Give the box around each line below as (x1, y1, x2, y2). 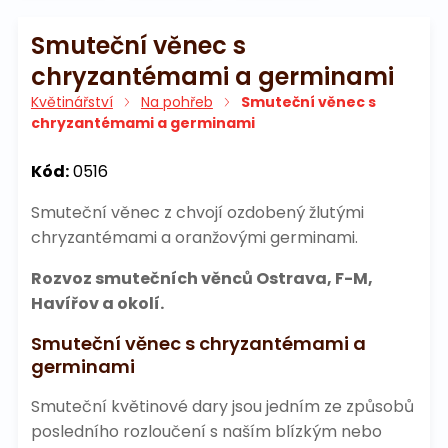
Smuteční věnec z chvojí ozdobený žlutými (30, 201, 364, 225)
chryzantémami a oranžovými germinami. (30, 226, 358, 250)
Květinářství (30, 92, 113, 113)
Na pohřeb (140, 92, 213, 113)
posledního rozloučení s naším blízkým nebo (30, 420, 382, 444)
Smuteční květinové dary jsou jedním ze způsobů (30, 395, 414, 419)
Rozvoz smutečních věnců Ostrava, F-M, (30, 267, 373, 291)
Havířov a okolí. (30, 292, 164, 316)
